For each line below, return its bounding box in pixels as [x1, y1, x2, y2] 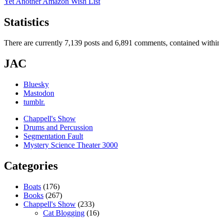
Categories [4, 159, 58, 172]
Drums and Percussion [23, 123, 93, 131]
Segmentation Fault [23, 131, 83, 140]
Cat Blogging [43, 208, 85, 217]
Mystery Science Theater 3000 [23, 140, 118, 149]
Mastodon [23, 88, 54, 97]
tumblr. [23, 97, 45, 106]
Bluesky [23, 80, 49, 88]
